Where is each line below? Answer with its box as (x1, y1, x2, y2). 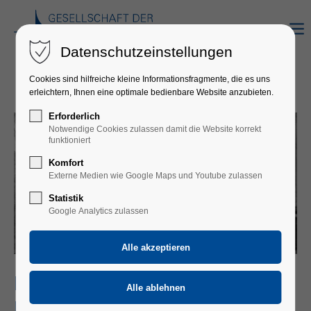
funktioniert (49, 135, 91, 145)
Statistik (49, 193, 84, 203)
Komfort (49, 158, 84, 168)
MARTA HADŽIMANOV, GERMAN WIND (14, 276, 296, 296)
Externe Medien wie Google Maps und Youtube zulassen (49, 171, 263, 180)
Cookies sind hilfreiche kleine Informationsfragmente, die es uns (29, 74, 271, 84)
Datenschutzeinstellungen (60, 44, 233, 60)
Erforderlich (49, 111, 101, 121)
